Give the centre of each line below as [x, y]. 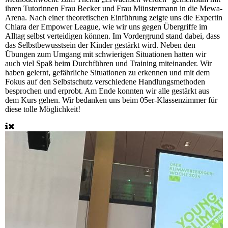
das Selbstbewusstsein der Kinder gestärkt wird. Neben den [100, 45]
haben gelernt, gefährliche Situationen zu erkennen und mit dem [107, 72]
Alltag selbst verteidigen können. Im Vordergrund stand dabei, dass [112, 36]
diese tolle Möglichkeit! [43, 109]
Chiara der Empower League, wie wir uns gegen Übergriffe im [106, 26]
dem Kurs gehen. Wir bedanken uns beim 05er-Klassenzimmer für [111, 100]
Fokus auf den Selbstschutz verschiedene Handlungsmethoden [105, 81]
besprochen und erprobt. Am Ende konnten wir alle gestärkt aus [107, 91]
